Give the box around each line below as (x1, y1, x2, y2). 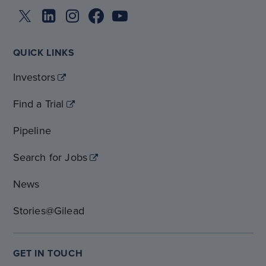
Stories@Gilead (12, 202, 85, 218)
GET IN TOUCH (12, 246, 83, 260)
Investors (12, 69, 56, 84)
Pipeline (12, 122, 51, 138)
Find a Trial (12, 96, 64, 111)
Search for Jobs (12, 149, 88, 164)
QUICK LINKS (12, 45, 75, 59)
